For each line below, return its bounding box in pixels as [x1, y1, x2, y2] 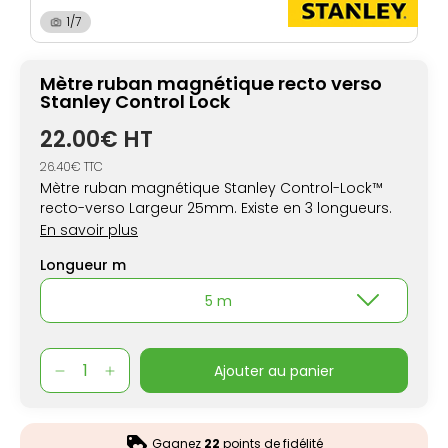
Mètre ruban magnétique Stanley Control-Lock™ [40, 178, 383, 199]
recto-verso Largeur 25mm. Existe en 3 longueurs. [40, 198, 392, 219]
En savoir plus [40, 220, 138, 241]
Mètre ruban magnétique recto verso [40, 71, 382, 97]
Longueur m [40, 255, 126, 276]
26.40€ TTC [40, 158, 103, 176]
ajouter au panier [223, 360, 334, 381]
